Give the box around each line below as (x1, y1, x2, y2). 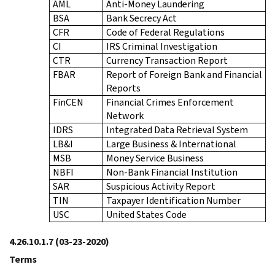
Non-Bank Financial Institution (106, 165, 238, 179)
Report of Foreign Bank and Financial (106, 68, 262, 81)
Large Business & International (106, 137, 236, 150)
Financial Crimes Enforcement (106, 95, 234, 109)
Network (106, 109, 144, 122)
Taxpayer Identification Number (106, 193, 241, 207)
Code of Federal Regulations (106, 25, 225, 39)
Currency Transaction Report (106, 53, 228, 67)
